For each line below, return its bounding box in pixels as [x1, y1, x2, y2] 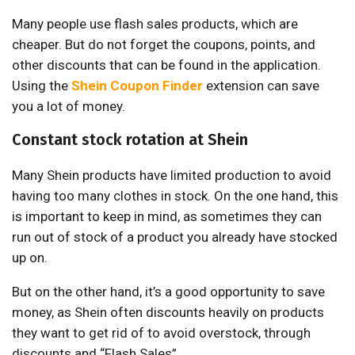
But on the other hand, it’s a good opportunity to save [12, 284, 325, 300]
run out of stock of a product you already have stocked [12, 229, 338, 246]
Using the [12, 78, 71, 94]
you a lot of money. [12, 98, 125, 115]
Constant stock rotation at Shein [12, 130, 248, 150]
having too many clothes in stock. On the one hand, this [12, 188, 338, 204]
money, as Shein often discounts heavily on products [12, 304, 324, 321]
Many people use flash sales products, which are [12, 16, 298, 32]
